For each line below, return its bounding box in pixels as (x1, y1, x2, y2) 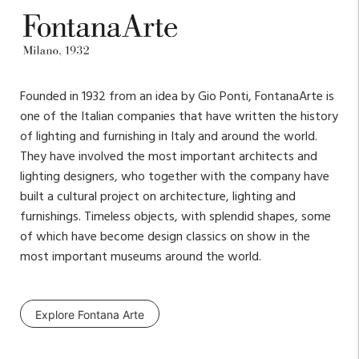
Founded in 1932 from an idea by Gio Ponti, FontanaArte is (20, 87, 334, 108)
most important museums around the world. (20, 247, 261, 268)
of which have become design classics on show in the (20, 227, 310, 248)
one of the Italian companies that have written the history (20, 107, 338, 128)
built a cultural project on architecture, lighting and (20, 187, 296, 208)
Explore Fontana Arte (35, 308, 144, 322)
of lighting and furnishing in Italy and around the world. (20, 127, 317, 148)
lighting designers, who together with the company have (20, 167, 329, 188)
